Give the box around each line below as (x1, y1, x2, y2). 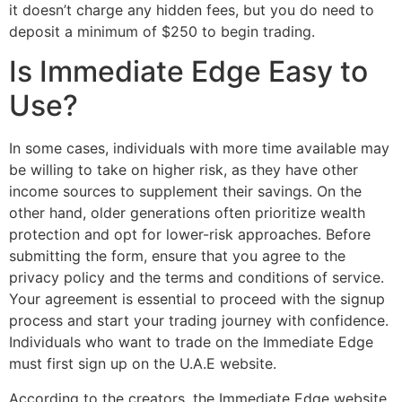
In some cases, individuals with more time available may (9, 139, 389, 158)
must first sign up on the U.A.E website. (9, 354, 276, 373)
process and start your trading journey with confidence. (9, 311, 389, 330)
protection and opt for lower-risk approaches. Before (9, 225, 371, 244)
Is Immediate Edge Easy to (9, 54, 368, 90)
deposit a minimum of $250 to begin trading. (9, 22, 315, 40)
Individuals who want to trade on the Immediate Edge (9, 333, 373, 352)
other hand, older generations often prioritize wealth (9, 204, 365, 223)
